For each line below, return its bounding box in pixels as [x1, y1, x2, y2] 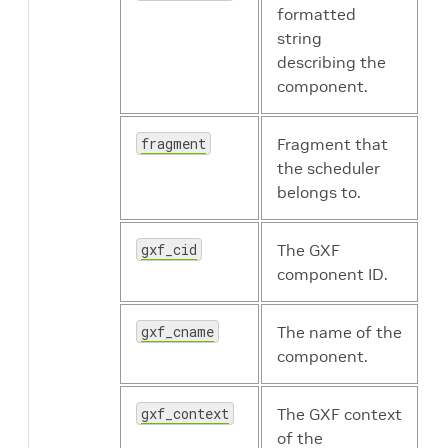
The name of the [277, 322, 402, 343]
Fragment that [277, 134, 388, 155]
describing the [277, 52, 386, 73]
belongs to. [277, 182, 361, 203]
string [277, 28, 322, 49]
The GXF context [277, 404, 402, 425]
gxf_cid [141, 240, 197, 260]
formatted [277, 4, 356, 25]
